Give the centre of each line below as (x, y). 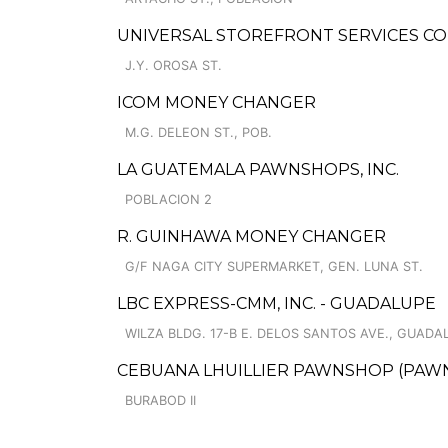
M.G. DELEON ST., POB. (198, 132)
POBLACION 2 (168, 199)
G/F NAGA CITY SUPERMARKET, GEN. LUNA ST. (274, 266)
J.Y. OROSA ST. (173, 65)
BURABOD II (160, 400)
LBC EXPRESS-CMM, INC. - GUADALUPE (276, 303)
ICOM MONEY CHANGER (216, 102)
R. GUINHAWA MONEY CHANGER (251, 236)
